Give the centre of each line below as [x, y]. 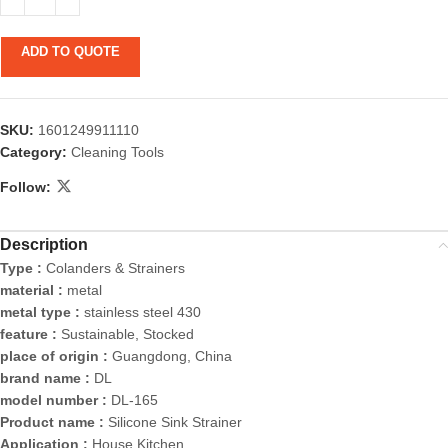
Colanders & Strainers [115, 268]
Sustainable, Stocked [127, 334]
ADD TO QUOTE [70, 52]
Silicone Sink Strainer [175, 422]
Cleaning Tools [117, 152]
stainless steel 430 [142, 312]
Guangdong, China [172, 356]
